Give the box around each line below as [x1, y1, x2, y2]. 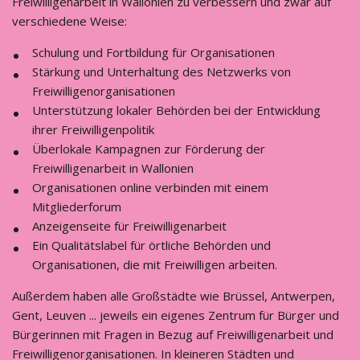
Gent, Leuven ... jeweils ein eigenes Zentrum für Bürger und [12, 307, 339, 323]
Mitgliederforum [32, 198, 121, 215]
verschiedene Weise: [12, 13, 133, 29]
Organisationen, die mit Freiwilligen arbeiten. [32, 256, 277, 272]
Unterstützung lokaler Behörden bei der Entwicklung [32, 102, 321, 118]
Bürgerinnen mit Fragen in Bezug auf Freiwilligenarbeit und [12, 326, 333, 342]
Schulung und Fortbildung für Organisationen [32, 44, 275, 60]
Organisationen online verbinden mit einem [32, 179, 268, 195]
